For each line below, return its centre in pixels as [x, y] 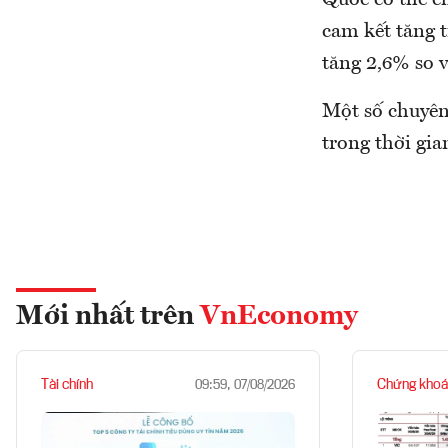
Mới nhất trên [108, 317]
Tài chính [67, 385]
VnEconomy [279, 317]
